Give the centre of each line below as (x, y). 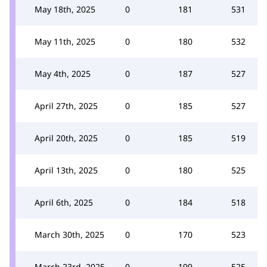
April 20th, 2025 (66, 138)
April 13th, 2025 (66, 170)
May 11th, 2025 (65, 41)
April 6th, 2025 (64, 202)
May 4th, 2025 (63, 73)
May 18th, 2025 (65, 9)
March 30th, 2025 (69, 234)
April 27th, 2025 (66, 105)
